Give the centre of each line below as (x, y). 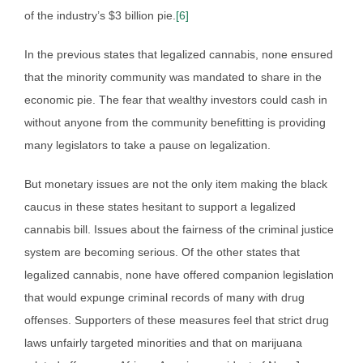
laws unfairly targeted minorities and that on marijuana (163, 342)
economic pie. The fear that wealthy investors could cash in (176, 99)
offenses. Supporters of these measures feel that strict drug (177, 320)
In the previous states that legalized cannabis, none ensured (179, 54)
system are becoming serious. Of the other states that (162, 252)
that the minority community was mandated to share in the (173, 77)
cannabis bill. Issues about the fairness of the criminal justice (179, 229)
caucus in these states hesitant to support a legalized (160, 206)
